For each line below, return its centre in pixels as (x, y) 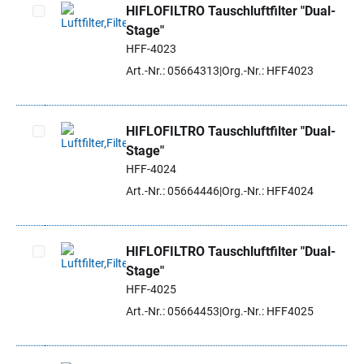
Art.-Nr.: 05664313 (173, 71)
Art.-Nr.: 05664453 (173, 311)
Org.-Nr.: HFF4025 (268, 311)
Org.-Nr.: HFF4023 (268, 71)
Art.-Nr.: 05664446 (173, 191)
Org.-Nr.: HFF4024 (268, 191)
